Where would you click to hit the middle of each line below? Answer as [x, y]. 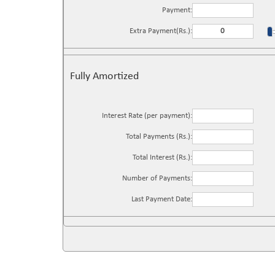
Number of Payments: [157, 178]
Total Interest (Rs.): [162, 157]
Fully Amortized [104, 76]
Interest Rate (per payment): [147, 116]
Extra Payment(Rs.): [161, 31]
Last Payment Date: [161, 199]
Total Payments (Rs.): [159, 137]
